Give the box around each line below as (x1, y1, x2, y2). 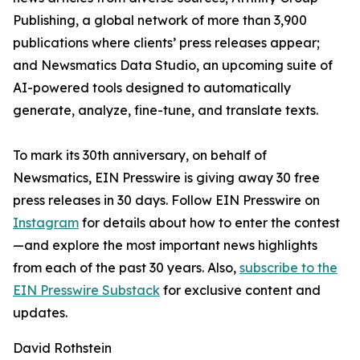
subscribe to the (239, 260, 337, 276)
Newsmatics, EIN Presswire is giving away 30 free (13, 170, 320, 186)
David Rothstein (13, 340, 112, 356)
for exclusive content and (160, 282, 321, 298)
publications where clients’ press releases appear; (13, 35, 320, 51)
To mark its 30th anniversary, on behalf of (13, 147, 267, 163)
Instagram (13, 215, 79, 231)
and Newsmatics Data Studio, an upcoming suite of (13, 57, 333, 73)
